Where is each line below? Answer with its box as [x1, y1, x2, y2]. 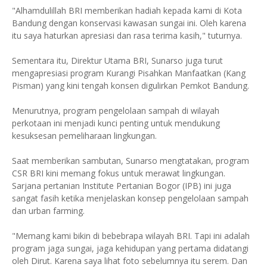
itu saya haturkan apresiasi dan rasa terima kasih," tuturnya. [12, 29, 242, 41]
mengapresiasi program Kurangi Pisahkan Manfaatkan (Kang [12, 67, 246, 79]
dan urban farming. [12, 204, 85, 216]
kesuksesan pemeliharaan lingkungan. [12, 129, 157, 141]
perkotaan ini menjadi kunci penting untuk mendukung [12, 117, 220, 129]
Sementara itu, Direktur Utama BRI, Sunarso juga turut [12, 54, 223, 66]
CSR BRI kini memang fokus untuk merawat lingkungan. [12, 167, 225, 179]
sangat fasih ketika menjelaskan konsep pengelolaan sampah [12, 192, 249, 204]
